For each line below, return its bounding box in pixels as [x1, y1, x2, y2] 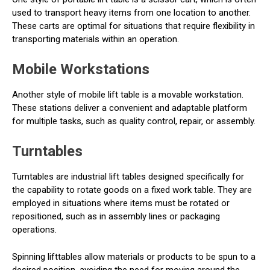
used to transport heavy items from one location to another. [12, 7, 251, 18]
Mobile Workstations [12, 61, 149, 78]
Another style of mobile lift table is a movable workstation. [12, 89, 243, 100]
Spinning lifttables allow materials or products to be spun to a [12, 251, 256, 262]
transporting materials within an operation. [12, 34, 179, 45]
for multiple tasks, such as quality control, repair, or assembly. [12, 116, 256, 127]
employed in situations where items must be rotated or [12, 198, 230, 209]
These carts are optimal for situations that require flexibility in [12, 20, 255, 31]
